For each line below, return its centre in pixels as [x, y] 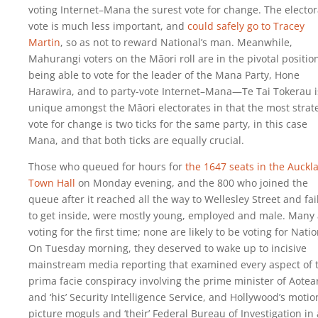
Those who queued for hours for [107, 166]
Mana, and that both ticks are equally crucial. [136, 140]
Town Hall [52, 182]
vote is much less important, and [108, 26]
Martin [44, 42]
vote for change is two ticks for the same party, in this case [168, 124]
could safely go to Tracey [246, 26]
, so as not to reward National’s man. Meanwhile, [176, 42]
